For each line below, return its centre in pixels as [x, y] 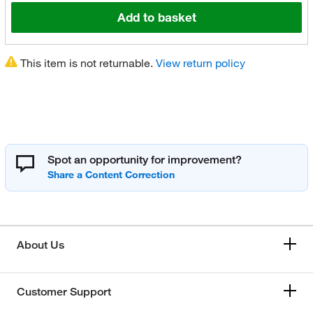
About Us [41, 245]
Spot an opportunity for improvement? [144, 160]
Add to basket [156, 17]
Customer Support [64, 292]
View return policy [200, 63]
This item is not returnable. [86, 63]
